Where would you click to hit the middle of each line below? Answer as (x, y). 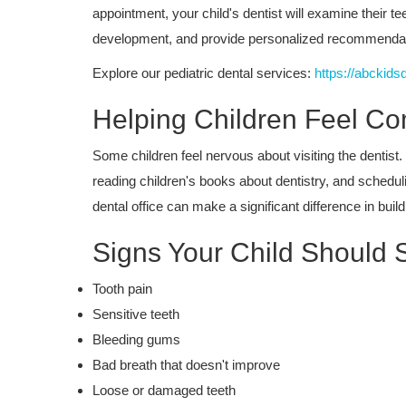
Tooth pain (122, 288)
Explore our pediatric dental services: (203, 72)
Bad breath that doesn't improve (186, 364)
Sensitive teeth (136, 314)
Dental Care (194, 276)
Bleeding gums (136, 339)
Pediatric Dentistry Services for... (278, 334)
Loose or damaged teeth (164, 390)
